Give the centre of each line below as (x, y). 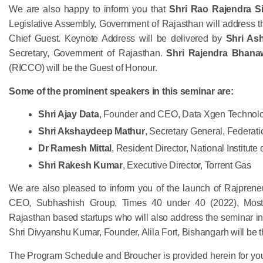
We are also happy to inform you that (89, 9)
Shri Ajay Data (69, 114)
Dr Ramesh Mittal (75, 148)
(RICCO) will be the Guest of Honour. (83, 68)
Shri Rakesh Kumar (80, 165)
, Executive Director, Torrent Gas (187, 165)
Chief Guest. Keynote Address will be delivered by (117, 38)
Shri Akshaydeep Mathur (92, 131)
